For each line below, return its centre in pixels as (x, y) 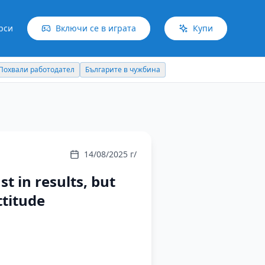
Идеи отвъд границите (130, 70)
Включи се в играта (96, 28)
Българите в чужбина (41, 70)
